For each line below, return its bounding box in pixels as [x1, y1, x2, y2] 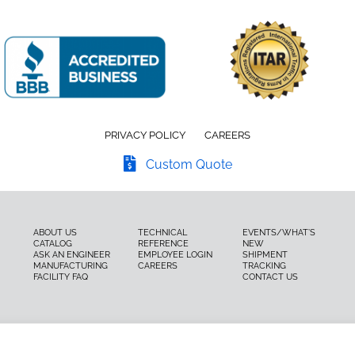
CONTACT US [242, 270, 298, 282]
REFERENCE [138, 237, 189, 249]
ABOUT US [33, 226, 78, 238]
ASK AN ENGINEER [33, 248, 111, 260]
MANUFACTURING [33, 259, 109, 271]
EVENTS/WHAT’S [242, 226, 315, 238]
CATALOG [33, 237, 73, 249]
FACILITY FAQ [33, 270, 89, 282]
